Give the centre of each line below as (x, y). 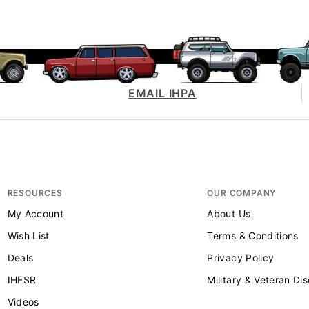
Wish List (28, 236)
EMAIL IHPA (162, 93)
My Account (36, 214)
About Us (229, 214)
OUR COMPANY (242, 193)
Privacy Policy (241, 258)
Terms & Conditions (253, 236)
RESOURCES (35, 193)
